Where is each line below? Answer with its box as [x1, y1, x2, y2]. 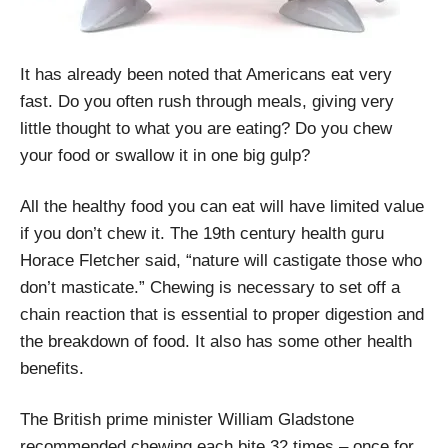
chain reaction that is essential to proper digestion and [20, 305, 424, 324]
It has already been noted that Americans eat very [20, 65, 392, 84]
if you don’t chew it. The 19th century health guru [20, 224, 384, 243]
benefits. [20, 359, 84, 378]
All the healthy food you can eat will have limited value [20, 197, 424, 216]
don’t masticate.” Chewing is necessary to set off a [20, 278, 400, 297]
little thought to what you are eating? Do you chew [20, 119, 392, 138]
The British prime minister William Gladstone [20, 410, 354, 429]
